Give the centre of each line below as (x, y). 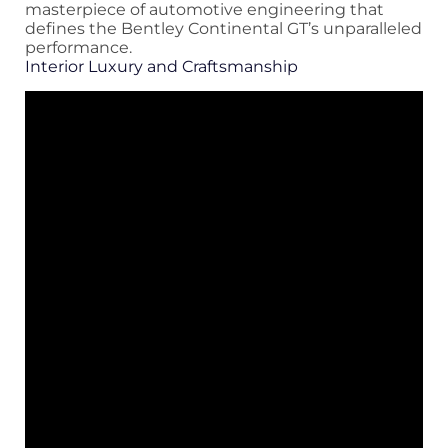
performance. (78, 47)
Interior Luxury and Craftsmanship (161, 66)
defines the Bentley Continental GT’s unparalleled (223, 28)
